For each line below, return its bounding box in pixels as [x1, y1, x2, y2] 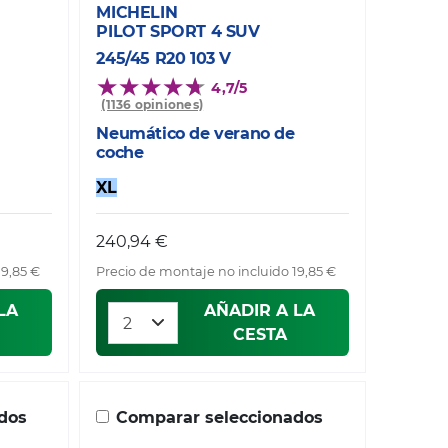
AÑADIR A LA [204, 300, 316, 320]
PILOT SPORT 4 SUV [96, 22, 260, 42]
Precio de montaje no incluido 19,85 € [96, 264, 337, 280]
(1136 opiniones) [101, 97, 204, 113]
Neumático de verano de [96, 124, 295, 144]
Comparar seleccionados [116, 407, 324, 427]
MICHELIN [96, 3, 178, 23]
